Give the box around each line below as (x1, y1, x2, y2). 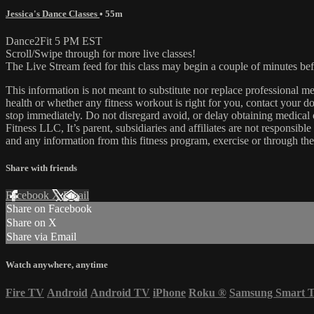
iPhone (153, 286, 186, 299)
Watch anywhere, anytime (6, 259, 108, 271)
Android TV (90, 286, 150, 299)
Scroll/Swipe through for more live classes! (6, 47, 196, 60)
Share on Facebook (6, 203, 92, 215)
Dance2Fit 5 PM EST (6, 34, 102, 47)
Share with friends (6, 163, 77, 174)
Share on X (6, 217, 57, 229)
